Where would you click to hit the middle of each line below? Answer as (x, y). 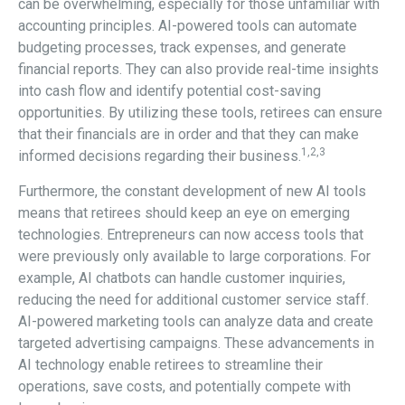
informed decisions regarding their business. (160, 155)
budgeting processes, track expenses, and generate (182, 47)
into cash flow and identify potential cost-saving (170, 90)
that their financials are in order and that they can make (188, 134)
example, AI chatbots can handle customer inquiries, (182, 278)
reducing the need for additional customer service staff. (193, 299)
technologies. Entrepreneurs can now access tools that (191, 234)
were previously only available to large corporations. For (194, 256)
